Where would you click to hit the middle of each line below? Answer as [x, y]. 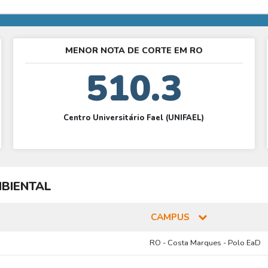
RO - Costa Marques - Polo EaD [205, 243]
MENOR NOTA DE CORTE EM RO [134, 51]
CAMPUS [172, 217]
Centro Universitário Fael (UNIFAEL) [134, 118]
